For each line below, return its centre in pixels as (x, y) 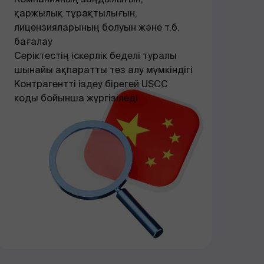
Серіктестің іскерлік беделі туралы (95, 56)
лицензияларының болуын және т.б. (97, 27)
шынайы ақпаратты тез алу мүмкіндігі (103, 70)
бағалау (33, 42)
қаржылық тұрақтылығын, (76, 13)
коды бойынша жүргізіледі (76, 98)
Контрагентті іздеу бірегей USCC (91, 84)
